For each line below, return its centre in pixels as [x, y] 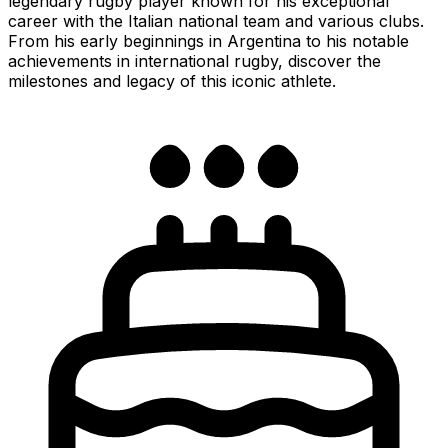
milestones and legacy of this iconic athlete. [172, 80]
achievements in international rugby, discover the [194, 60]
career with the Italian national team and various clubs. [216, 20]
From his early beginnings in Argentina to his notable [208, 40]
